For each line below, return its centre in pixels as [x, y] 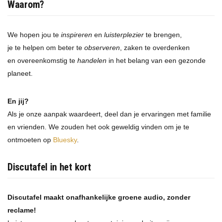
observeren [102, 48]
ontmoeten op [30, 140]
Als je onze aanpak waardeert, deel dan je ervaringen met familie [109, 114]
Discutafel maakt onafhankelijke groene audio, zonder [99, 197]
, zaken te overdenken [155, 48]
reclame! [22, 210]
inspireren [77, 35]
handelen [92, 61]
